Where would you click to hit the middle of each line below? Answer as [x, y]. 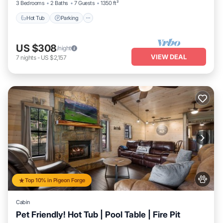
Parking [69, 18]
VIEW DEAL [169, 56]
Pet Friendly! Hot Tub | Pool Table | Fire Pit [98, 215]
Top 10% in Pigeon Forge [55, 180]
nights [28, 57]
